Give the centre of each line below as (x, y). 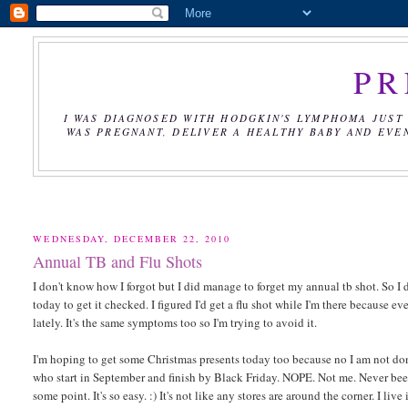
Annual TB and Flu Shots (118, 262)
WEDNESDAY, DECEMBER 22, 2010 (132, 238)
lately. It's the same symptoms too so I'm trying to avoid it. (175, 323)
